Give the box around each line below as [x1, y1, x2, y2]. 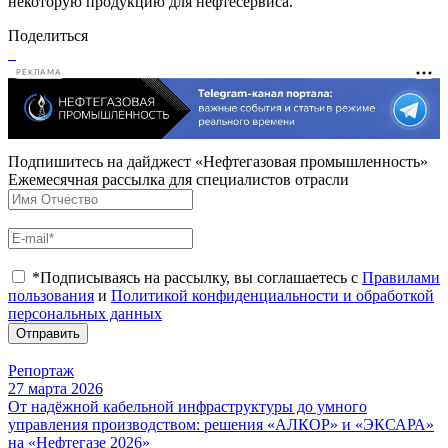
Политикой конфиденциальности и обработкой [111, 286, 434, 304]
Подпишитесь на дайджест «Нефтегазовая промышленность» [8, 152, 428, 170]
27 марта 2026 [8, 379, 103, 397]
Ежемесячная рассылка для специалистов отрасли [8, 170, 349, 188]
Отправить [16, 325, 80, 341]
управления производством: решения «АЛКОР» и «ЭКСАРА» [8, 415, 434, 433]
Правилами [362, 268, 440, 286]
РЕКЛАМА [16, 68, 62, 78]
